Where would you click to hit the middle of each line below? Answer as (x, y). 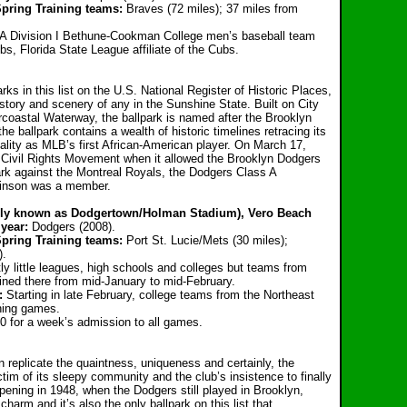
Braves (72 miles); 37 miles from (210, 9)
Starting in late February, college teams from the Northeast (159, 295)
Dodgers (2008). (72, 227)
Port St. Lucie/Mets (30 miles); (205, 240)
